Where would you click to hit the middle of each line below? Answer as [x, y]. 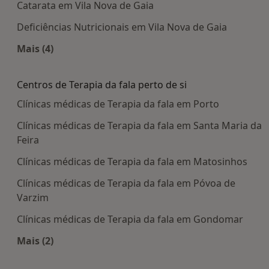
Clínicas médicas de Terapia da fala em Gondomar [130, 219]
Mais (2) [35, 241]
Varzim [33, 198]
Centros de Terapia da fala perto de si [102, 85]
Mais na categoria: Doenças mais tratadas [135, 63]
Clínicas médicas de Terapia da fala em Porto [118, 104]
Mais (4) [35, 49]
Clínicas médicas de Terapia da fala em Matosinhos [132, 162]
